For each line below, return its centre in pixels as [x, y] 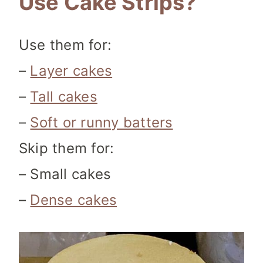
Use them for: [65, 45]
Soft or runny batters [102, 123]
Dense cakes [74, 200]
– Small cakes [65, 174]
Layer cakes [71, 71]
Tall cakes [64, 97]
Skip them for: [67, 149]
